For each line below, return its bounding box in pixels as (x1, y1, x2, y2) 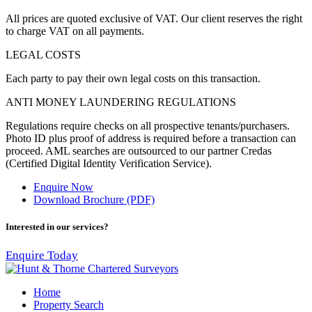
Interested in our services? (6, 221, 109, 233)
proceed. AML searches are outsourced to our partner (6, 145, 241, 157)
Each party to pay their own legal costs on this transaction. (6, 72, 260, 85)
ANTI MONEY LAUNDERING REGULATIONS (6, 96, 236, 109)
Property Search (33, 298, 104, 311)
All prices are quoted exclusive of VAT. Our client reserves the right (6, 13, 302, 25)
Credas (241, 145, 272, 157)
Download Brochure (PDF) (33, 194, 155, 206)
